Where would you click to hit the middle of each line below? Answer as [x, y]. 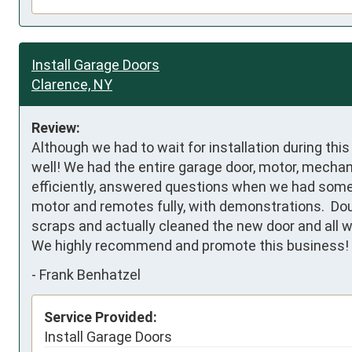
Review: [56, 127]
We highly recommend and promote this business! [190, 245]
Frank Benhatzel [90, 275]
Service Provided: [101, 317]
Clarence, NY [72, 84]
